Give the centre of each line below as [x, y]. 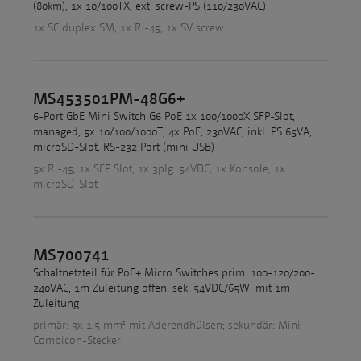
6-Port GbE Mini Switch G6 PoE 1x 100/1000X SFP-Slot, [164, 117]
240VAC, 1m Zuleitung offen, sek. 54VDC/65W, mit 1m [162, 288]
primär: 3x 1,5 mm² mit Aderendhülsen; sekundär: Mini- [169, 326]
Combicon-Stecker [77, 341]
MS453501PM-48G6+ [109, 98]
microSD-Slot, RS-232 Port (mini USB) [124, 147]
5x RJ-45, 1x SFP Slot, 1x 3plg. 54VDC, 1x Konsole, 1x [159, 169]
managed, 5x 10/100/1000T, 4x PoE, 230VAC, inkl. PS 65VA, [172, 132]
